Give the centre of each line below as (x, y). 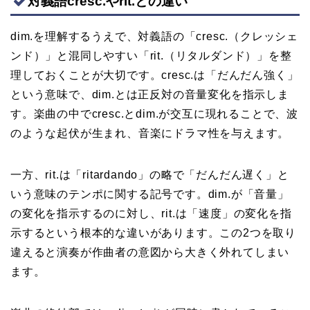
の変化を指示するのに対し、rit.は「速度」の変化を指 (151, 213)
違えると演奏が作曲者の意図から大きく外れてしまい (150, 252)
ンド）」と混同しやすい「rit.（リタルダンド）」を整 (151, 55)
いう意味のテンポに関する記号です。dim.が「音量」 (150, 194)
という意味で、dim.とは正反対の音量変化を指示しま (150, 94)
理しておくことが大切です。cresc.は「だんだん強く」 (155, 75)
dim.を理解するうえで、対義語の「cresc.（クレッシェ (154, 36)
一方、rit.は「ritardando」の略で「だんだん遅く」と (150, 174)
